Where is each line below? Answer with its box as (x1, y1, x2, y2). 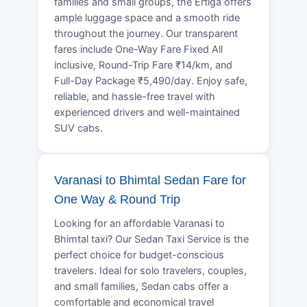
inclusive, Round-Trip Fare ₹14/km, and (54, 58, 232, 71)
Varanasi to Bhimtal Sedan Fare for (54, 173, 246, 187)
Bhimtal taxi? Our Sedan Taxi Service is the (54, 232, 249, 245)
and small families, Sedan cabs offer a (54, 280, 228, 293)
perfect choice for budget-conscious (54, 248, 224, 261)
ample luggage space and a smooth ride (54, 11, 240, 24)
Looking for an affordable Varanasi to (54, 217, 225, 230)
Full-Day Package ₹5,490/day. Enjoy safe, (54, 74, 247, 87)
